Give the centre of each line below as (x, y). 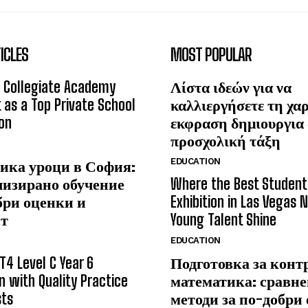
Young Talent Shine (223, 220)
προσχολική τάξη (225, 141)
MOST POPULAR (211, 55)
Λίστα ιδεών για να (231, 87)
